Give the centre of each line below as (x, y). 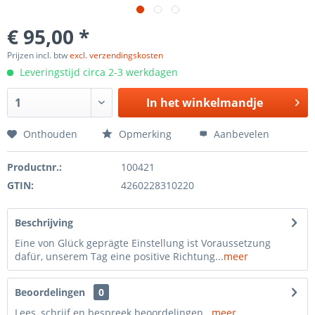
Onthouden (50, 134)
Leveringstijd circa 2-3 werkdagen (97, 72)
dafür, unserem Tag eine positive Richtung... (119, 256)
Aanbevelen (240, 134)
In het (163, 103)
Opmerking (144, 134)
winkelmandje (223, 103)
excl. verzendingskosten (116, 55)
